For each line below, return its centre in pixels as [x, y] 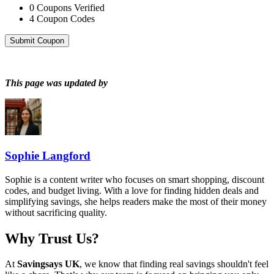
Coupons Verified [71, 8]
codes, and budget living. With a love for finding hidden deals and [132, 190]
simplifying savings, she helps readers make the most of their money [136, 201]
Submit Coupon [37, 41]
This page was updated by [56, 83]
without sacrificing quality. [56, 212]
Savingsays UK [48, 264]
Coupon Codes [66, 19]
